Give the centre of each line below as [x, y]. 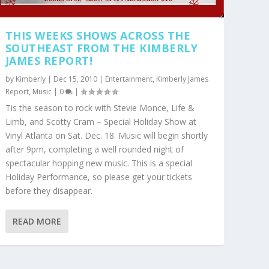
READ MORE [37, 221]
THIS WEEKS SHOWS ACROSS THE [98, 35]
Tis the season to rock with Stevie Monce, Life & [100, 107]
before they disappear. [49, 190]
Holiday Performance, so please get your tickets [98, 177]
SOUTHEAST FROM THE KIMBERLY [101, 48]
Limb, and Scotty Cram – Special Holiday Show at [101, 121]
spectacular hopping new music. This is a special [98, 163]
